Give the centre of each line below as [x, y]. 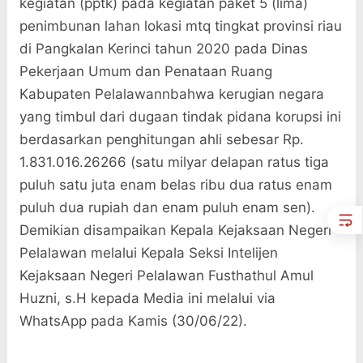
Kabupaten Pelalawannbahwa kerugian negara [171, 94]
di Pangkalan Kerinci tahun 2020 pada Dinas [163, 49]
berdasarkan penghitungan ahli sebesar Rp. [161, 140]
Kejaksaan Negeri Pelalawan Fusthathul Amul [166, 276]
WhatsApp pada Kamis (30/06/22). [133, 321]
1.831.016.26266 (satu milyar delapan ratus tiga [174, 162]
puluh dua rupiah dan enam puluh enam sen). [169, 208]
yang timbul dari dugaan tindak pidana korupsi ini [180, 117]
